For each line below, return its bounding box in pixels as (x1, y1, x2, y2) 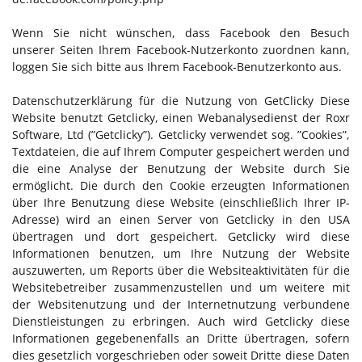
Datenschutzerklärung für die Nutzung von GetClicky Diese (12, 93, 350, 108)
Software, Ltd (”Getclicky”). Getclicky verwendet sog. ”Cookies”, (12, 127, 350, 142)
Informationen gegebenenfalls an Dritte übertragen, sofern (12, 330, 350, 346)
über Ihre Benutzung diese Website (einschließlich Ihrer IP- (12, 195, 350, 210)
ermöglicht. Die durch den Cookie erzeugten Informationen (12, 178, 350, 193)
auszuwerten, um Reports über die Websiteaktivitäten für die (12, 263, 350, 278)
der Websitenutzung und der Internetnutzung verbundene (12, 297, 350, 312)
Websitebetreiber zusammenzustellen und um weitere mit (12, 280, 350, 295)
